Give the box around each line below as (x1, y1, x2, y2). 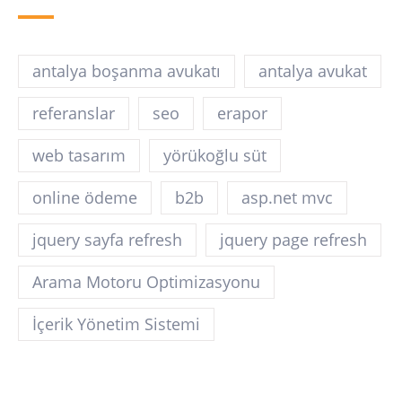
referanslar (32, 102, 115, 125)
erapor (217, 102, 267, 125)
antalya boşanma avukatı (32, 60, 221, 83)
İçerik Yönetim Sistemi (32, 313, 200, 336)
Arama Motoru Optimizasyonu (32, 271, 260, 293)
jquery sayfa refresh (32, 229, 182, 251)
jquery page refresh (220, 229, 367, 251)
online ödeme (32, 187, 137, 209)
